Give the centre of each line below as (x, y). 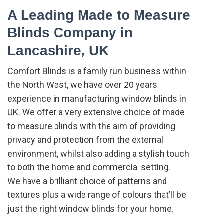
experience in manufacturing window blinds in (97, 99)
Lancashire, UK (58, 51)
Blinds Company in (70, 33)
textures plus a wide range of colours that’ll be (97, 195)
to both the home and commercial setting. (89, 167)
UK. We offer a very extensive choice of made (96, 112)
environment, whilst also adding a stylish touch (98, 154)
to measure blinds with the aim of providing (91, 126)
